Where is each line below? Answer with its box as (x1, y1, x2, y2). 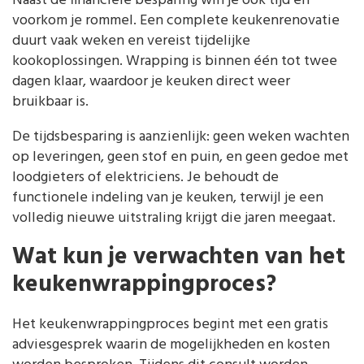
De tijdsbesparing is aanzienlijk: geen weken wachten (12, 125, 349, 149)
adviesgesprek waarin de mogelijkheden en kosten (12, 332, 330, 357)
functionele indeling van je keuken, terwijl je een (12, 186, 323, 210)
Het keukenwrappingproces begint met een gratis (12, 312, 328, 336)
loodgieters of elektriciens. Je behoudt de (12, 166, 279, 190)
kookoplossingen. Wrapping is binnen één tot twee (12, 50, 337, 74)
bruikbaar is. (12, 90, 89, 115)
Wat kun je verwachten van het (12, 238, 345, 276)
